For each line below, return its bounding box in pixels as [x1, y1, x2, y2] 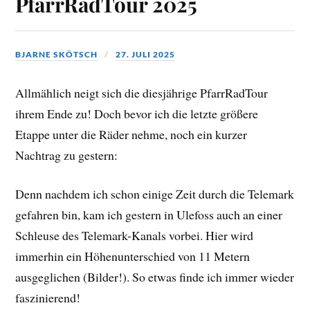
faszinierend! [15, 289, 81, 307]
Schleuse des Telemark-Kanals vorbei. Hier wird [15, 227, 254, 244]
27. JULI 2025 [116, 49, 176, 60]
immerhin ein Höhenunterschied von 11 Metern [15, 248, 250, 265]
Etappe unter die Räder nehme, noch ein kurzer [15, 125, 248, 143]
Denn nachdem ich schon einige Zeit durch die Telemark [15, 185, 295, 203]
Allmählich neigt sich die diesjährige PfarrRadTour [15, 84, 268, 101]
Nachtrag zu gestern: [15, 146, 118, 163]
